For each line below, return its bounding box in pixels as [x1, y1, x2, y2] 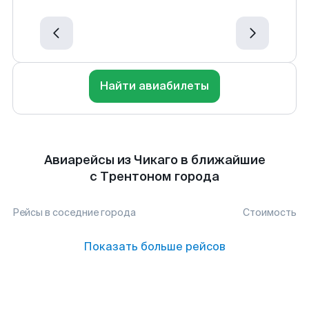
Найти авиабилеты [100, 79, 209, 93]
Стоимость [243, 206, 297, 219]
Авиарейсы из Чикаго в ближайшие [43, 152, 266, 168]
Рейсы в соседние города [12, 206, 136, 219]
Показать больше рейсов [83, 239, 226, 254]
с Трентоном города [90, 168, 219, 185]
